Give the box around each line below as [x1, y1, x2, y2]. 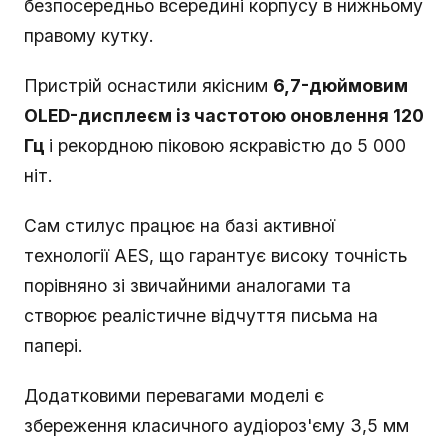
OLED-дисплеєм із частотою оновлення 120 [24, 105, 424, 127]
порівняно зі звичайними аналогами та [24, 275, 351, 297]
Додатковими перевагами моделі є [24, 385, 324, 407]
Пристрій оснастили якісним [24, 75, 273, 97]
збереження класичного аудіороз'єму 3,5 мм [24, 415, 409, 437]
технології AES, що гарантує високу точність [24, 245, 407, 267]
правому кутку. [24, 25, 154, 47]
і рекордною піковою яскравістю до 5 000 [49, 135, 406, 157]
